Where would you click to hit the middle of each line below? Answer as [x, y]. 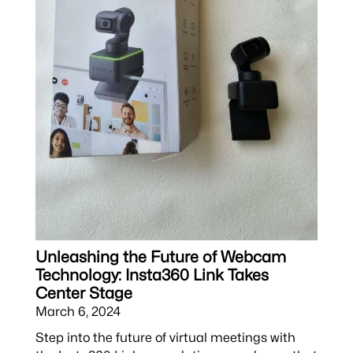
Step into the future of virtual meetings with [165, 338]
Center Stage [84, 294]
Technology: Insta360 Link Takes [152, 275]
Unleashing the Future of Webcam [160, 257]
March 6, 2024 [78, 312]
